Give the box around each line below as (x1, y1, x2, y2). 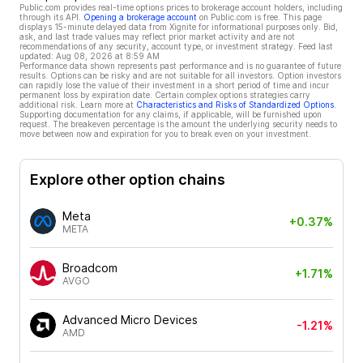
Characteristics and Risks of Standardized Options (136, 100, 334, 109)
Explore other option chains (30, 170, 225, 188)
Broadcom (62, 260, 117, 275)
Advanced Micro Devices (62, 312, 198, 327)
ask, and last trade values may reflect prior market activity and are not (19, 32, 295, 41)
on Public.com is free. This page (199, 12, 322, 22)
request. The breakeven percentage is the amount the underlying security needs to (19, 119, 337, 129)
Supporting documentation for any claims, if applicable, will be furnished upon (19, 109, 322, 119)
